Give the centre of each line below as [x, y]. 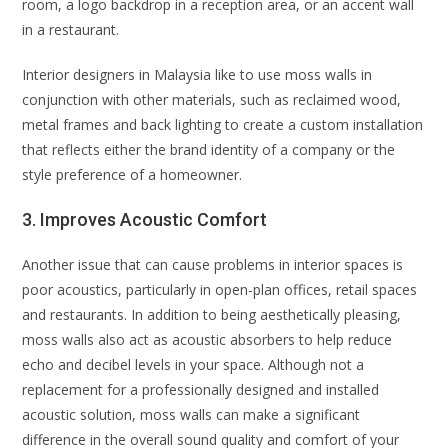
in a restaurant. [71, 29]
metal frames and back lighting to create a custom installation [223, 124]
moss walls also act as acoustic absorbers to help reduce [207, 339]
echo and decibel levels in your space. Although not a [193, 364]
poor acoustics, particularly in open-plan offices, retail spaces [220, 289]
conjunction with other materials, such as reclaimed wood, [212, 99]
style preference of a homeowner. [132, 174]
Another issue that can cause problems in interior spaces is [213, 264]
